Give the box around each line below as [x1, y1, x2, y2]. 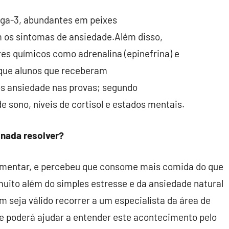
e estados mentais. [105, 98, 185, 110]
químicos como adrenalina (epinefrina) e [13, 48, 181, 59]
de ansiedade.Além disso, [57, 31, 165, 42]
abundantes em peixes [24, 14, 117, 26]
